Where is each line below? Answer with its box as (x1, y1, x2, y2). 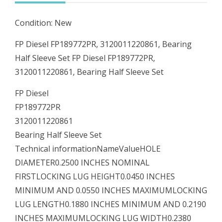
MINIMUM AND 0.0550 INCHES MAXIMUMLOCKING (15, 184, 207, 196)
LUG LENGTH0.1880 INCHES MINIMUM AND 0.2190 (15, 198, 206, 210)
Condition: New (15, 17, 71, 28)
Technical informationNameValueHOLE (15, 143, 161, 154)
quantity (14, 8, 45, 19)
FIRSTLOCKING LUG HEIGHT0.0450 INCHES (15, 170, 175, 182)
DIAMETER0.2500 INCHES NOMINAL (15, 157, 150, 168)
